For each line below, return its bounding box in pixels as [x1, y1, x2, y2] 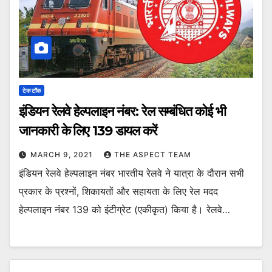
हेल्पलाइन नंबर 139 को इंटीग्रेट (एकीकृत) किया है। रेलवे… [19, 203, 230, 216]
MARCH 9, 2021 [30, 150, 95, 160]
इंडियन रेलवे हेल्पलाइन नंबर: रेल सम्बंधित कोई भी [19, 103, 226, 120]
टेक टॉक [22, 87, 41, 95]
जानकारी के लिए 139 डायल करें [19, 123, 157, 140]
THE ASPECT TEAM [114, 150, 191, 160]
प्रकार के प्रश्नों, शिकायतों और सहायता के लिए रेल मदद [19, 185, 218, 198]
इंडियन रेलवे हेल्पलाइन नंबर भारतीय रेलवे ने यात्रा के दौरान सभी [19, 167, 244, 180]
